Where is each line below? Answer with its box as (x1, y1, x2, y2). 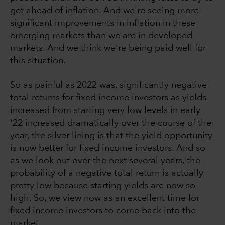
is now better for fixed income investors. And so (10, 144, 205, 153)
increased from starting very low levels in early (10, 106, 200, 116)
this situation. (10, 56, 66, 66)
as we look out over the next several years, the (10, 156, 200, 166)
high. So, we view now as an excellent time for (10, 194, 199, 203)
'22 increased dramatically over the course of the (10, 119, 211, 128)
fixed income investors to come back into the (10, 206, 196, 216)
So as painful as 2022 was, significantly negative (10, 81, 207, 90)
